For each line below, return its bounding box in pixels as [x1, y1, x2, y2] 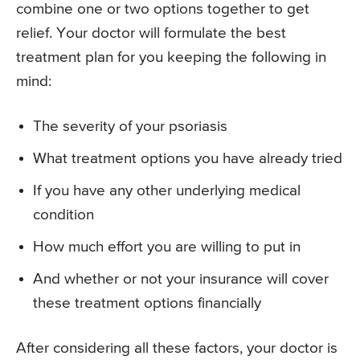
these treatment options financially [33, 296, 261, 312]
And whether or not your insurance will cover [33, 272, 329, 288]
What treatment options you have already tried [33, 151, 342, 167]
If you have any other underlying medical [33, 183, 301, 199]
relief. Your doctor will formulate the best [16, 26, 286, 42]
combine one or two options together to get [16, 2, 309, 18]
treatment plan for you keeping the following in [16, 50, 326, 66]
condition [33, 207, 94, 223]
